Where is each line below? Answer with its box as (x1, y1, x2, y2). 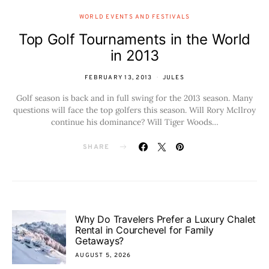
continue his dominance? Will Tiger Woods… (50, 116, 219, 127)
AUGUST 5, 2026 (75, 252, 131, 260)
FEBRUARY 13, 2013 (85, 73, 153, 82)
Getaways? (75, 235, 124, 247)
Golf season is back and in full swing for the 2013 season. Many (16, 92, 253, 103)
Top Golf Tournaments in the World (18, 30, 251, 48)
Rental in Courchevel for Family (75, 224, 214, 237)
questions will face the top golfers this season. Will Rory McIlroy (13, 104, 256, 115)
